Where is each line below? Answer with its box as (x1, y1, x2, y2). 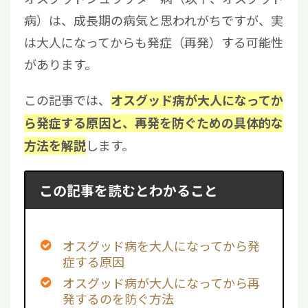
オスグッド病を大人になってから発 (63, 236, 260, 255)
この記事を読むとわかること (38, 180, 218, 200)
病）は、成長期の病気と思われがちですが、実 (24, 10, 283, 29)
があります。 (24, 54, 97, 73)
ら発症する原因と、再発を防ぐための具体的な (24, 113, 283, 132)
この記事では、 (24, 90, 111, 109)
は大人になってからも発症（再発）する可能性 (24, 32, 283, 51)
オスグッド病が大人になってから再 (63, 274, 260, 292)
